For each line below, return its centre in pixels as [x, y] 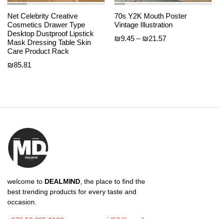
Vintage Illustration [143, 25]
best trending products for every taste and [72, 192]
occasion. [22, 202]
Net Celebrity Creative [43, 16]
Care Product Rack [38, 51]
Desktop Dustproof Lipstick [51, 34]
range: [175, 49]
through [177, 70]
